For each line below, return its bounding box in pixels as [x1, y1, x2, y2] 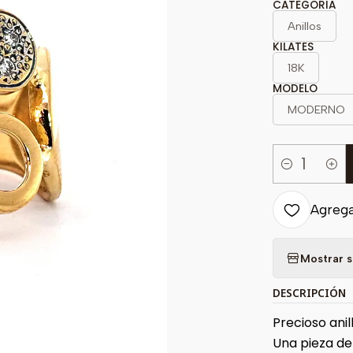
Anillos [288, 19, 321, 33]
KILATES [273, 39, 314, 54]
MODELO [273, 81, 318, 96]
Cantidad [273, 165, 327, 181]
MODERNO [288, 102, 345, 117]
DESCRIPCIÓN [273, 285, 346, 300]
